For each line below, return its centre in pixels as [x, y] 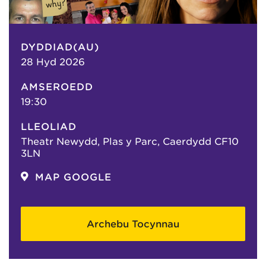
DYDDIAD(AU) [60, 47]
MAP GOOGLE [73, 177]
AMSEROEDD [57, 87]
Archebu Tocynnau [133, 224]
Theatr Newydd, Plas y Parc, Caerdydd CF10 [130, 141]
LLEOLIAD [49, 126]
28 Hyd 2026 [53, 62]
